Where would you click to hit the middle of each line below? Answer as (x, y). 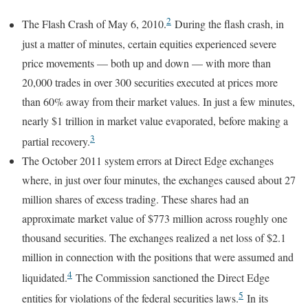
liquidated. (45, 278)
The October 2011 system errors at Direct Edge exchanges (148, 160)
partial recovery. (56, 141)
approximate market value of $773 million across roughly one (155, 218)
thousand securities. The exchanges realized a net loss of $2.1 (154, 237)
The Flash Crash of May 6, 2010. (94, 24)
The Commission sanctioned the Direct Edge (171, 278)
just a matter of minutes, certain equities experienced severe (149, 43)
